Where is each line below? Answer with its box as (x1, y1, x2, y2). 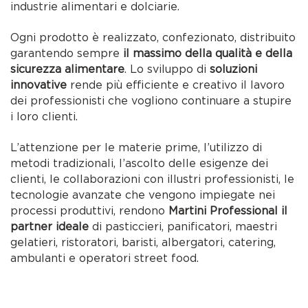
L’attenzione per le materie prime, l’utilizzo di (10, 141, 263, 155)
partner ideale (10, 220, 89, 234)
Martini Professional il (168, 204, 288, 218)
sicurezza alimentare (10, 63, 125, 76)
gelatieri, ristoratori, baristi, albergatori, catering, (10, 236, 276, 250)
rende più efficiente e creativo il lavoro (67, 78, 285, 92)
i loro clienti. (10, 110, 78, 124)
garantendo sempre (10, 47, 124, 60)
